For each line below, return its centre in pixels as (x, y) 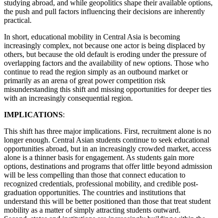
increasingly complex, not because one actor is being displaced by (105, 46)
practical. (18, 20)
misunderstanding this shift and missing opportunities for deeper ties (108, 90)
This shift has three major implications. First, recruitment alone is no (108, 131)
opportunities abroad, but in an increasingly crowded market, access (108, 149)
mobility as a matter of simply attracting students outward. (92, 210)
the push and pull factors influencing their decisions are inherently (104, 12)
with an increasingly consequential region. (68, 98)
